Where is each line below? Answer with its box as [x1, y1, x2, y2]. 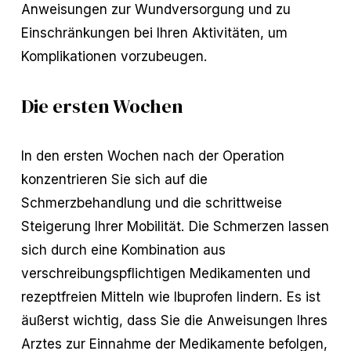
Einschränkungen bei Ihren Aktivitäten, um [20, 24, 288, 41]
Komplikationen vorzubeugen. [20, 47, 208, 64]
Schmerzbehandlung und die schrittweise [20, 194, 282, 211]
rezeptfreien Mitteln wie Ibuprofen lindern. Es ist [20, 288, 320, 305]
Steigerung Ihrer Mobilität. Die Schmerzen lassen [20, 217, 329, 234]
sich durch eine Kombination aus [20, 241, 226, 258]
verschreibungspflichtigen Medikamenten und [20, 264, 310, 281]
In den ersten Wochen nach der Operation [20, 147, 284, 164]
